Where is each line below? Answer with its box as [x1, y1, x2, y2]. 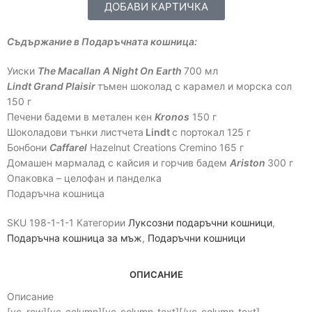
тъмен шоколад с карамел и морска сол [97, 80, 292, 93]
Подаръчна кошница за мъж [7, 232, 142, 244]
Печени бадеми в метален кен [7, 111, 155, 123]
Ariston [230, 157, 267, 169]
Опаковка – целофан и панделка [7, 172, 162, 185]
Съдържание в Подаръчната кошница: [7, 36, 197, 48]
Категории [77, 217, 125, 229]
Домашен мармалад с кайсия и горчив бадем [7, 157, 230, 169]
